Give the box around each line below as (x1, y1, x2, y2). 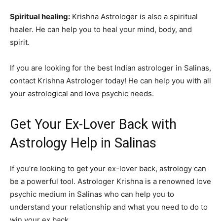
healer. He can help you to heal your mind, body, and (10, 25, 192, 35)
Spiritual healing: (10, 12, 70, 22)
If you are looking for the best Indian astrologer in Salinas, (10, 63, 211, 73)
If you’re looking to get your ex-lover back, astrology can (10, 164, 206, 174)
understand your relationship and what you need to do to (10, 202, 208, 212)
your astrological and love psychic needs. (10, 89, 154, 99)
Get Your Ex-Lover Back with (10, 116, 177, 133)
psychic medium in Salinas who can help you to (10, 189, 174, 199)
